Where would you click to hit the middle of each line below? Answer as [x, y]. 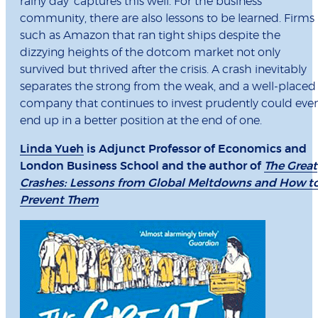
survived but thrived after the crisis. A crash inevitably [163, 70]
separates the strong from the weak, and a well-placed [168, 87]
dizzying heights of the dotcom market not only [150, 53]
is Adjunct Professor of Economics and [195, 149]
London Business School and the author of [142, 166]
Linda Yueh [52, 149]
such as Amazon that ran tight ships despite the [150, 36]
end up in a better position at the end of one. [141, 121]
